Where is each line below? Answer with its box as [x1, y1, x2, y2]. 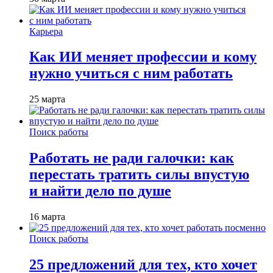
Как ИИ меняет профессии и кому [29, 49, 257, 65]
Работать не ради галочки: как [29, 150, 234, 166]
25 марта [29, 94, 65, 105]
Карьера [29, 26, 63, 37]
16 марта [29, 211, 65, 222]
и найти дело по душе [29, 183, 171, 199]
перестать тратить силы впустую [29, 166, 249, 183]
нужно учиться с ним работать [29, 65, 233, 82]
